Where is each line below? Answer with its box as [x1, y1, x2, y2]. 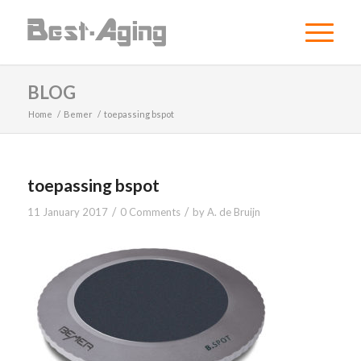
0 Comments [119, 205, 180, 218]
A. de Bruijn [206, 205, 260, 218]
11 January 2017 [27, 205, 108, 218]
